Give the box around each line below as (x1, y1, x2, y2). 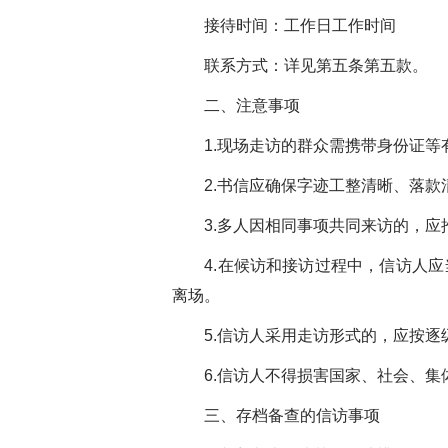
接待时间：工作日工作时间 (172, 17, 396, 34)
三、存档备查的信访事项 (172, 407, 380, 424)
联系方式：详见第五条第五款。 (172, 57, 428, 74)
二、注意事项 (172, 97, 300, 114)
